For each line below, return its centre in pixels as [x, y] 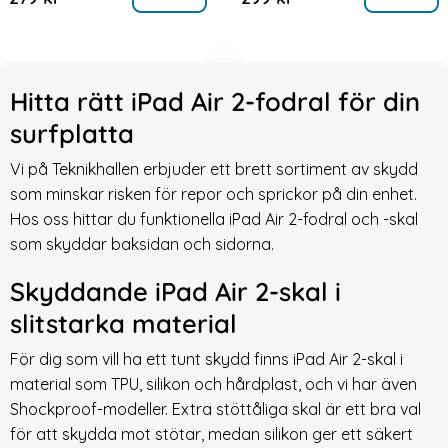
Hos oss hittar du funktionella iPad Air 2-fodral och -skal [214, 218]
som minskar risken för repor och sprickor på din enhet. [213, 193]
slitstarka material [123, 322]
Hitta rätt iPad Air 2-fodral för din [215, 100]
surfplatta [72, 132]
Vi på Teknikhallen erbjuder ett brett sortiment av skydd [214, 168]
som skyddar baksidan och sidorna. [142, 243]
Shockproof [53, 408]
